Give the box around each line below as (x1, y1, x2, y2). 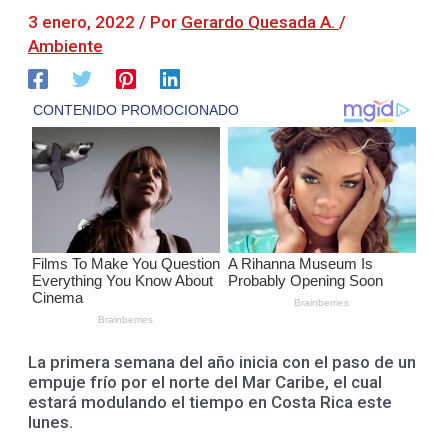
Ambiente (28, 35, 103, 56)
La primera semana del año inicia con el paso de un (28, 351, 416, 372)
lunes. (28, 411, 73, 432)
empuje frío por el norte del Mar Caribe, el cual (28, 371, 382, 392)
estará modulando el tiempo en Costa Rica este (28, 391, 392, 412)
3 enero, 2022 (28, 11, 139, 32)
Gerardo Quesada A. (181, 11, 339, 32)
